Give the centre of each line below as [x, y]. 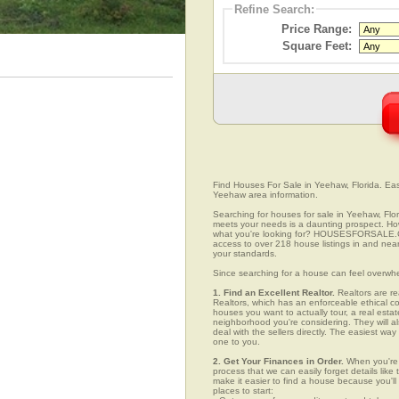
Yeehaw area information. [265, 195]
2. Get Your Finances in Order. [278, 362]
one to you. [236, 342]
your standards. [245, 254]
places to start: [243, 391]
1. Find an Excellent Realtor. [274, 293]
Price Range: [317, 28]
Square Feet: [317, 45]
